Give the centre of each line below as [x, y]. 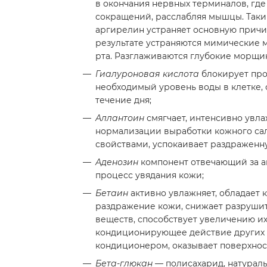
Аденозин [117, 162]
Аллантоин [120, 118]
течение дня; [123, 100]
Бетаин [112, 193]
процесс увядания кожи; [150, 175]
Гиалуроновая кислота [147, 74]
